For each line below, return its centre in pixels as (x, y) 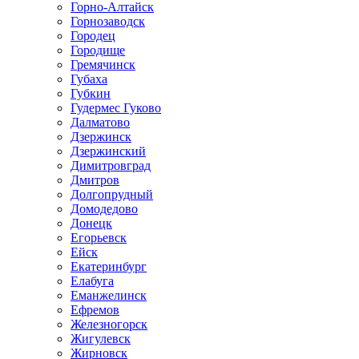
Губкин (91, 93)
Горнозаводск (108, 21)
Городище (98, 50)
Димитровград (111, 165)
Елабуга (92, 281)
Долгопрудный (112, 194)
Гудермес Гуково (116, 108)
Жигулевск (101, 339)
